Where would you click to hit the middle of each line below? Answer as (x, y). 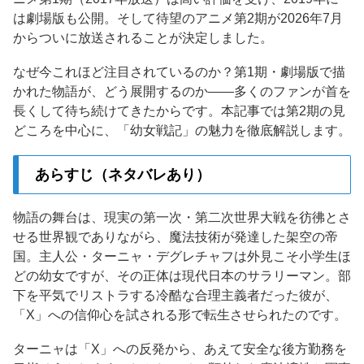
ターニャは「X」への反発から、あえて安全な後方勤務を (180, 349)
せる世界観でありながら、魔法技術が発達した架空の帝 (175, 237)
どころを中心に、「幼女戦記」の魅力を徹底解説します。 (182, 130)
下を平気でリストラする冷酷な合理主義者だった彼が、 (175, 296)
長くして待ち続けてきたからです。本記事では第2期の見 (179, 110)
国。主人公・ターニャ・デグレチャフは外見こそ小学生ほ (182, 257)
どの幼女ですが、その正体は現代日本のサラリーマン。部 (182, 276)
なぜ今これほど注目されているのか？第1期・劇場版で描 (179, 71)
